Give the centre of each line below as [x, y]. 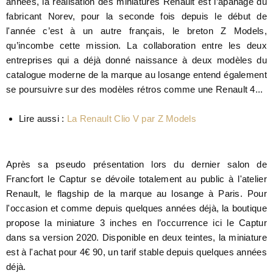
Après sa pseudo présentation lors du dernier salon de [136, 165]
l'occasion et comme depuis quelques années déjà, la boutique [136, 208]
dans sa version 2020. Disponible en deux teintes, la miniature [136, 238]
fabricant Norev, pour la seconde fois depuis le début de [136, 16]
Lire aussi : [43, 118]
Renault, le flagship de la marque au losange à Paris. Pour [136, 194]
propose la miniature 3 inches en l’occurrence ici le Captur [136, 223]
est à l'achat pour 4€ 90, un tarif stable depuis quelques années [136, 252]
